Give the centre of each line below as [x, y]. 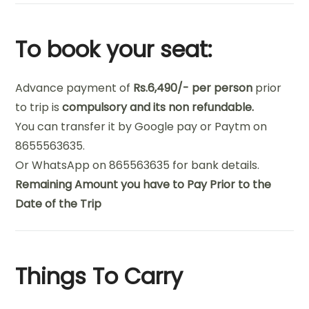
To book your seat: [114, 49]
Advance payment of [73, 88]
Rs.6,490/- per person [192, 88]
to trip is [38, 107]
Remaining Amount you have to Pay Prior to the [143, 184]
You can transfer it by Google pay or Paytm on [141, 126]
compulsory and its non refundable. [157, 107]
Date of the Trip [59, 203]
